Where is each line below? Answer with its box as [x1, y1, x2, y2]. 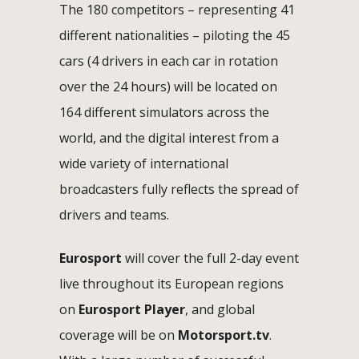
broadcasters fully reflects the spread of [59, 179, 299, 198]
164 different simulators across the [59, 103, 269, 121]
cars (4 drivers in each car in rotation [59, 51, 278, 70]
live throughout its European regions [59, 274, 284, 292]
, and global [185, 300, 255, 318]
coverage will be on [59, 325, 178, 344]
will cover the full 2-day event [122, 248, 299, 267]
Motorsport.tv [178, 325, 269, 344]
